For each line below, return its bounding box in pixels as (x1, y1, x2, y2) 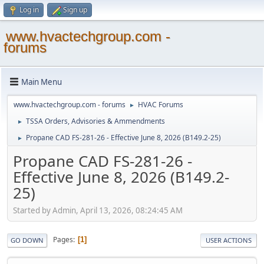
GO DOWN (11, 235, 44, 245)
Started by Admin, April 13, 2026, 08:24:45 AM (13, 204, 183, 216)
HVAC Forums (138, 100, 183, 110)
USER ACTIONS (206, 235, 252, 245)
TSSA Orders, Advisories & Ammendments (26, 116, 165, 126)
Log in (19, 5, 39, 15)
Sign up (63, 5, 87, 15)
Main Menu (21, 76, 62, 87)
